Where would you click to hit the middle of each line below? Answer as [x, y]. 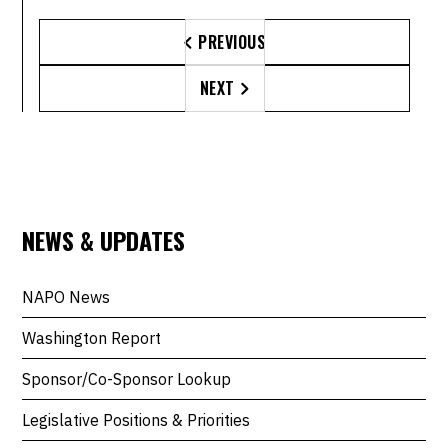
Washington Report [92, 337]
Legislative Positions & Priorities [136, 419]
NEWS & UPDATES [104, 239]
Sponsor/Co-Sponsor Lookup [127, 378]
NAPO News [66, 296]
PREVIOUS [229, 41]
